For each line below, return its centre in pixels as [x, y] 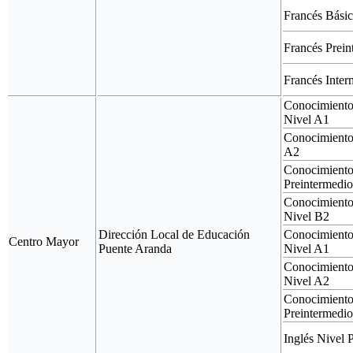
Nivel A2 [307, 281]
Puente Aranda [135, 248]
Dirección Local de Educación [174, 234]
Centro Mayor [44, 241]
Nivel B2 [307, 216]
